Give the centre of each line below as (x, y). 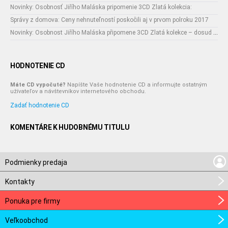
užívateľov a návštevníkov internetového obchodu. (78, 91)
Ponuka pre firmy (33, 201)
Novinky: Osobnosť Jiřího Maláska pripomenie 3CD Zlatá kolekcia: (101, 7)
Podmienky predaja (36, 162)
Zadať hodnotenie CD (40, 105)
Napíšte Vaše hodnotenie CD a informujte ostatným (136, 85)
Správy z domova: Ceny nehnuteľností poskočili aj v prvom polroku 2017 (109, 20)
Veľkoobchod (26, 220)
